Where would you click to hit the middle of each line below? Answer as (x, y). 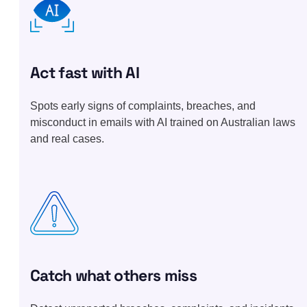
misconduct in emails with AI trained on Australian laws (163, 122)
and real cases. (67, 138)
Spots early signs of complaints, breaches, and (143, 106)
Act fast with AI (85, 72)
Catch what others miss (113, 275)
